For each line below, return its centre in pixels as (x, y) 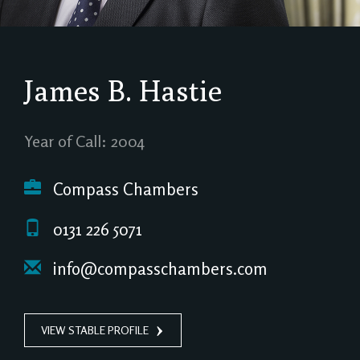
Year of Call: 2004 (84, 141)
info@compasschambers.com (158, 269)
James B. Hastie (123, 90)
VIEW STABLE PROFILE (95, 329)
